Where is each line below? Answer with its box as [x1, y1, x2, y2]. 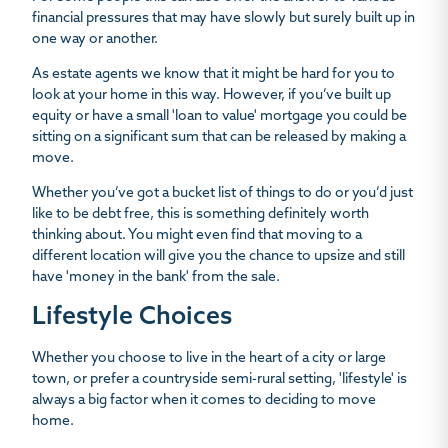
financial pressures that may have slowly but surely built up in [32, 11, 415, 27]
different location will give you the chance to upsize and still [32, 249, 405, 265]
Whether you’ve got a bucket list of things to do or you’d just [32, 186, 413, 202]
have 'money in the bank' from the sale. [32, 270, 280, 286]
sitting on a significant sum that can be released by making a [32, 130, 406, 146]
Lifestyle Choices [32, 305, 232, 331]
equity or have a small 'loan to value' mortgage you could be [32, 109, 407, 125]
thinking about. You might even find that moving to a [32, 228, 362, 244]
